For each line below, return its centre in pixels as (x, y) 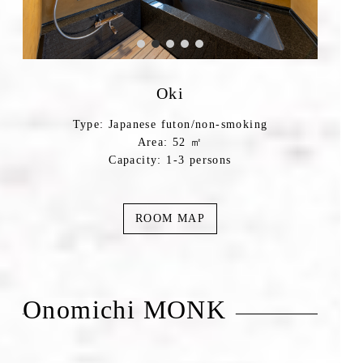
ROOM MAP (170, 219)
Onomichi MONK (125, 310)
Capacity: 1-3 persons (170, 160)
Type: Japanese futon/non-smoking (170, 124)
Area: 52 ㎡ (170, 142)
